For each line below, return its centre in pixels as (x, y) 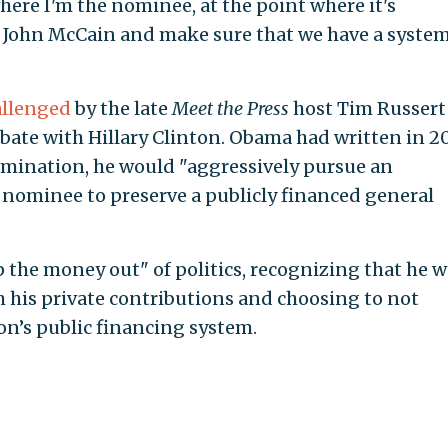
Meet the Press (232, 109)
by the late (121, 109)
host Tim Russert (369, 109)
